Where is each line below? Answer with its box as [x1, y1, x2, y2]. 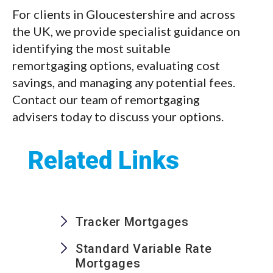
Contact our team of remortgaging [12, 92, 200, 107]
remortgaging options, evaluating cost [12, 58, 220, 73]
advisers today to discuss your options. [12, 109, 224, 124]
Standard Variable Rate [76, 241, 212, 257]
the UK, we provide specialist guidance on [12, 24, 240, 39]
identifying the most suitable [12, 41, 171, 56]
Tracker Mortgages [76, 214, 189, 230]
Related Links [28, 146, 179, 175]
